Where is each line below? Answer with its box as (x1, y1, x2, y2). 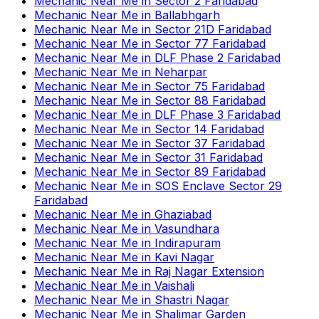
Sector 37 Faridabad (155, 135, 265, 150)
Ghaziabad (155, 206, 211, 221)
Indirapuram (155, 235, 221, 250)
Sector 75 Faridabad (155, 78, 265, 93)
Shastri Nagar (155, 292, 229, 307)
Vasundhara (155, 221, 219, 236)
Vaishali (155, 278, 194, 293)
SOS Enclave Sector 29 (155, 178, 282, 193)
